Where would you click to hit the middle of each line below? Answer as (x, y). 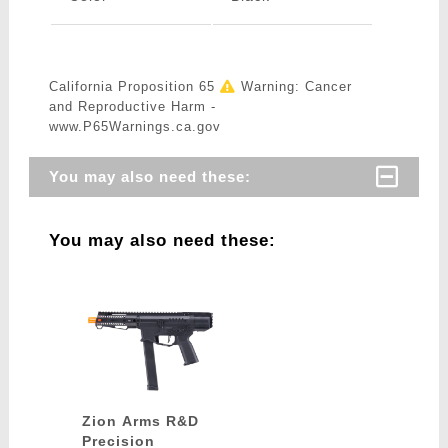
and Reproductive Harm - (132, 107)
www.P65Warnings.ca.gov (134, 127)
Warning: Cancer (293, 87)
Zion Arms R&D (141, 420)
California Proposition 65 (134, 87)
